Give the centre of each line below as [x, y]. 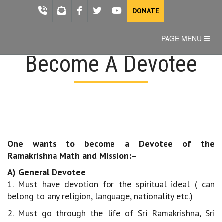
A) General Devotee [47, 172]
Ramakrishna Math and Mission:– [72, 155]
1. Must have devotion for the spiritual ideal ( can [111, 184]
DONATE [146, 11]
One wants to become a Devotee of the [111, 143]
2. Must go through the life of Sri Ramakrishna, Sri [111, 213]
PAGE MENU [182, 38]
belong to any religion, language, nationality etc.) [100, 196]
